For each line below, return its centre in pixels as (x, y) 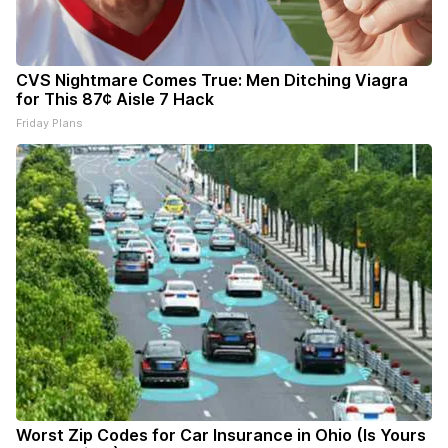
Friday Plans (49, 123)
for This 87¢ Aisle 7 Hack (115, 99)
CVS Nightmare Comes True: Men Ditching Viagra (212, 80)
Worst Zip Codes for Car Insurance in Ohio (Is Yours (221, 435)
